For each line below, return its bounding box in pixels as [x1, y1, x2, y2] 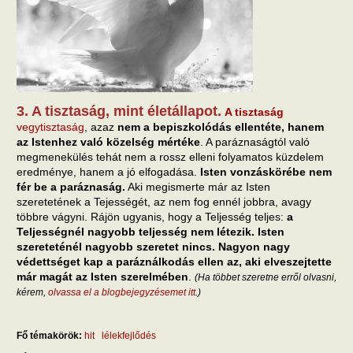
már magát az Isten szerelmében [17, 269, 188, 283]
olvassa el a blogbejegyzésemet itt [48, 286, 195, 298]
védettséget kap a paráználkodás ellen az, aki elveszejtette [17, 255, 332, 268]
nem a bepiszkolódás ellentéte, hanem [117, 120, 324, 133]
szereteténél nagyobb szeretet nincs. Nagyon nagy [17, 240, 290, 253]
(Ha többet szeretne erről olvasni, [195, 271, 336, 283]
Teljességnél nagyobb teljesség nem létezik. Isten [17, 225, 284, 238]
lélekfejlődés [102, 330, 156, 342]
